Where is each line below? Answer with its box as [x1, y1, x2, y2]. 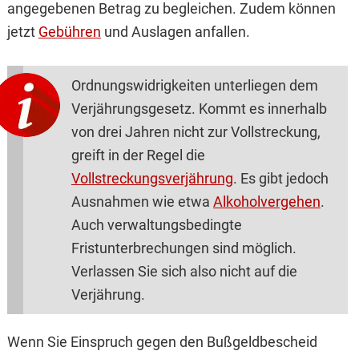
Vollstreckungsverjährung [71, 170, 233, 188]
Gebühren [38, 23, 101, 41]
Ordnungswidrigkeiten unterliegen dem [71, 77, 318, 95]
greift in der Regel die [71, 147, 205, 164]
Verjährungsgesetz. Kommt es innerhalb [71, 100, 327, 118]
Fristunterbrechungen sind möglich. [71, 240, 296, 257]
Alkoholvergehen [212, 193, 321, 211]
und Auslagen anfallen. [100, 23, 250, 41]
